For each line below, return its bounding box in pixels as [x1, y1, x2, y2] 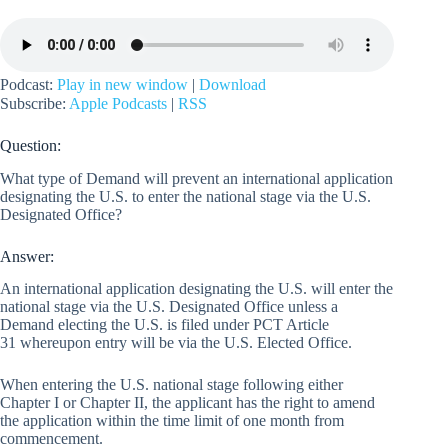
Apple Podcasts [69, 94, 167, 112]
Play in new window [57, 75, 188, 93]
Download [199, 75, 266, 93]
